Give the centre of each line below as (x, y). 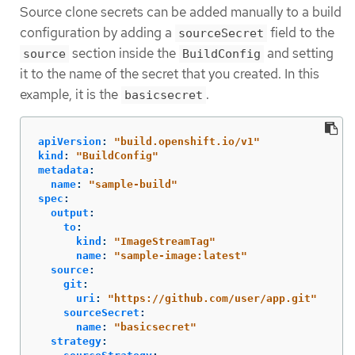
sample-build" (136, 185)
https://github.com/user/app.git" (216, 299)
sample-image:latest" (184, 256)
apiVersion (70, 142)
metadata (63, 170)
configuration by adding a (97, 33)
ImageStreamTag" (168, 242)
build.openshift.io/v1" (190, 142)
